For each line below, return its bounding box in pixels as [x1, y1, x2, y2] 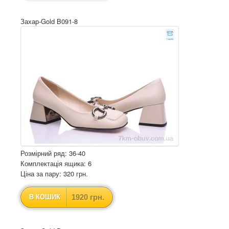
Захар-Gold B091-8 [20, 16, 78, 26]
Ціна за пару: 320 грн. [20, 169, 88, 178]
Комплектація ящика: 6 [20, 158, 91, 168]
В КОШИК [29, 193, 60, 201]
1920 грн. [72, 193, 104, 201]
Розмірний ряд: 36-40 [20, 148, 85, 158]
